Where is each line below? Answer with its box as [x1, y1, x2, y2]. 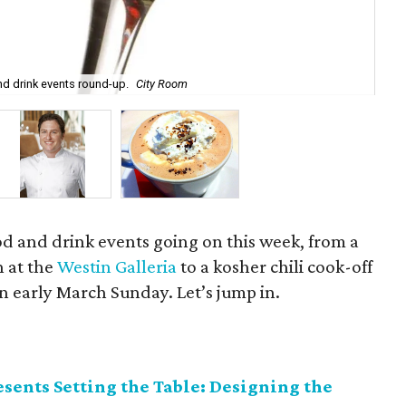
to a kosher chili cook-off [177, 256, 373, 277]
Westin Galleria [57, 256, 178, 277]
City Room [136, 77, 188, 92]
